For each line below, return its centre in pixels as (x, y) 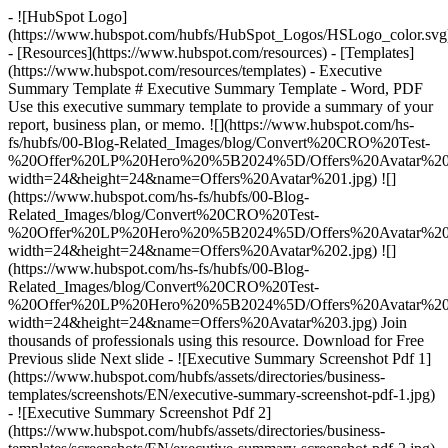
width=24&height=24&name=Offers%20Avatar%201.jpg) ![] (202, 178)
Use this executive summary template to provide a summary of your (220, 106)
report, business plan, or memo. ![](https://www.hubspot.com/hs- (211, 124)
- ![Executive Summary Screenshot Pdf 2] (139, 412)
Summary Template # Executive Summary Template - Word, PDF (215, 88)
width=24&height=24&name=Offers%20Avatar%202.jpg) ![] (202, 250)
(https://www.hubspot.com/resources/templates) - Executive (195, 70)
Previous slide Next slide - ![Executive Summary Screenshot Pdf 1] (219, 358)
